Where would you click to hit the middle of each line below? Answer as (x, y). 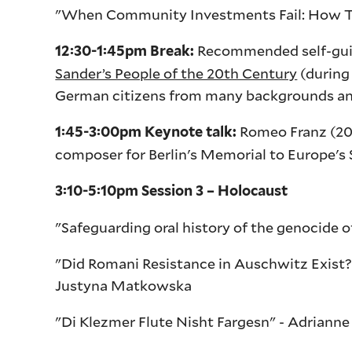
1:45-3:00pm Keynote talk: (148, 132)
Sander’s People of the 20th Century (176, 73)
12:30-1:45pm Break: (126, 51)
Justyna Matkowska (124, 286)
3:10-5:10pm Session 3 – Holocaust (172, 191)
